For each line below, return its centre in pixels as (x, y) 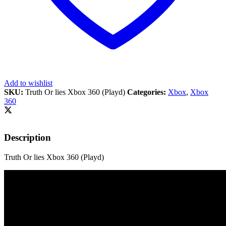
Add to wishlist (28, 83)
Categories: (148, 92)
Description (27, 137)
